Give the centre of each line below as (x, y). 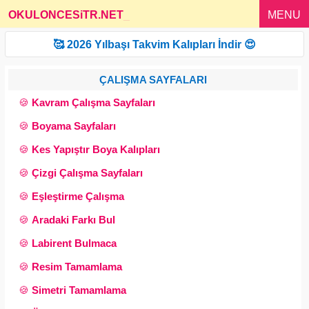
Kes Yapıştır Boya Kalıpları (96, 149)
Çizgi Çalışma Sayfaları (87, 173)
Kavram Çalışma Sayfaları (93, 102)
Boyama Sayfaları (74, 126)
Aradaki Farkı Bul (73, 220)
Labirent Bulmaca (74, 243)
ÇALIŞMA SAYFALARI (153, 80)
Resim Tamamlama (77, 267)
